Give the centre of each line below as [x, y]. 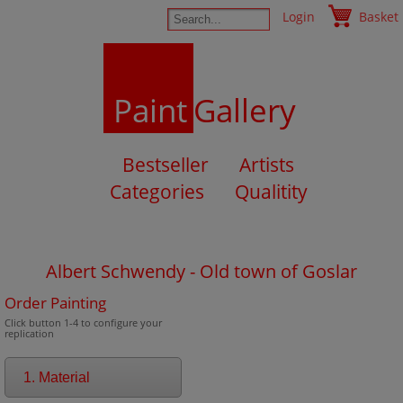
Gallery [244, 110]
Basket [379, 17]
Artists [267, 165]
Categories [157, 192]
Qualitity [271, 192]
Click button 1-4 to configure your [83, 322]
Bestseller [166, 165]
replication [29, 333]
